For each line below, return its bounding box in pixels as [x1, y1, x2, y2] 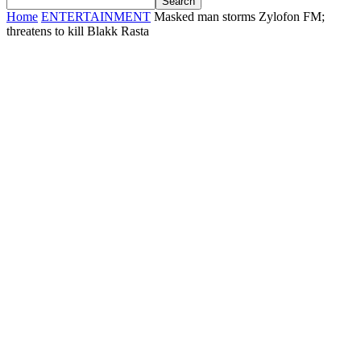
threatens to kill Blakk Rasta [6, 23, 149, 38]
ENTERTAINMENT [41, 9, 151, 23]
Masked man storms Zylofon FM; [154, 9, 325, 23]
